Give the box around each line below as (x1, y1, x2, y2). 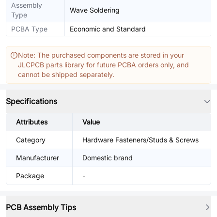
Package (16, 171, 44, 180)
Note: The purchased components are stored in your (18, 51, 184, 59)
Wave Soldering (70, 6, 120, 14)
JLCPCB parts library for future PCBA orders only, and (18, 61, 189, 69)
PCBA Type (11, 25, 47, 33)
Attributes (16, 118, 47, 126)
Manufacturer (16, 154, 59, 162)
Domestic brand (82, 154, 133, 162)
